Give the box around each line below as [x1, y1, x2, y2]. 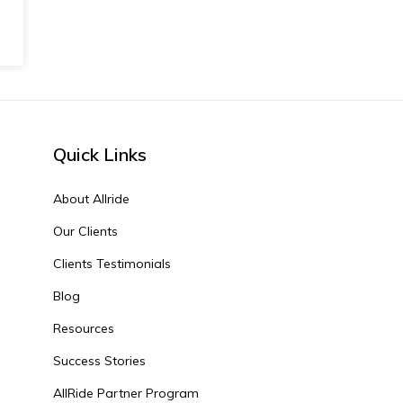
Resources [53, 320, 115, 337]
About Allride [53, 191, 130, 208]
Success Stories [53, 353, 147, 370]
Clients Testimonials [53, 255, 172, 273]
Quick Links [53, 143, 148, 166]
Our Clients [53, 223, 119, 240]
